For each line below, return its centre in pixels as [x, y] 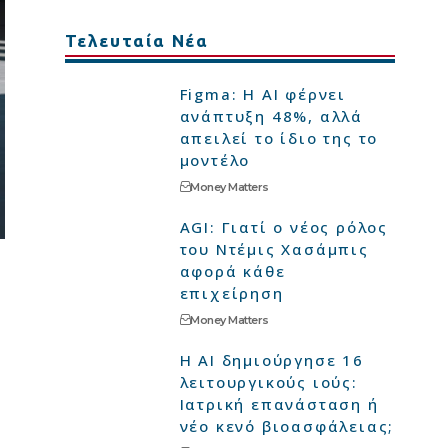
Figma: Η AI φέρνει [263, 94]
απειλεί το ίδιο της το [279, 138]
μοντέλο [215, 160]
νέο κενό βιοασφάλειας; [287, 426]
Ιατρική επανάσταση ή [279, 404]
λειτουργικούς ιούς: [268, 382]
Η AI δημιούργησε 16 [271, 360]
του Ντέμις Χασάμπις [274, 249]
